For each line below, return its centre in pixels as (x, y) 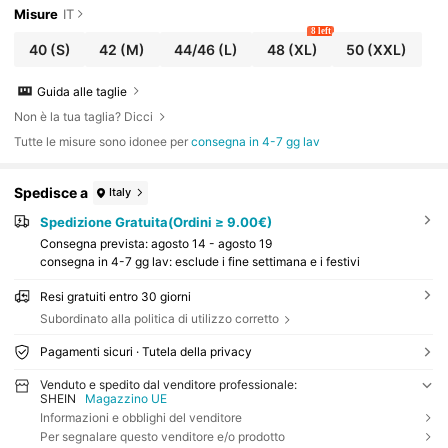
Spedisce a (51, 193)
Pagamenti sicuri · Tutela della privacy (145, 351)
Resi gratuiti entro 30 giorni (115, 297)
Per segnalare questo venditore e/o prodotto (162, 436)
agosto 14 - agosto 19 (211, 244)
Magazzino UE (126, 398)
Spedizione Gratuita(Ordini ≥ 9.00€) (155, 221)
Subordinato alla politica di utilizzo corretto (159, 319)
